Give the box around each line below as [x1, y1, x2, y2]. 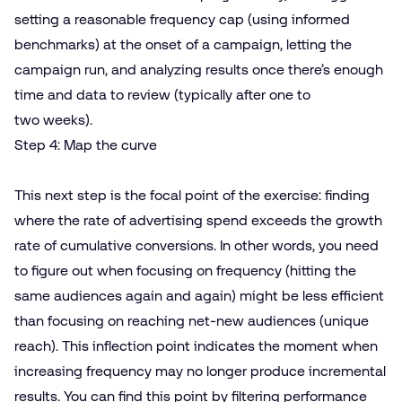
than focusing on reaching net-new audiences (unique [14, 311, 369, 329]
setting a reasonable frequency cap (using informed [14, 10, 350, 28]
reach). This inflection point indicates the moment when [14, 336, 378, 354]
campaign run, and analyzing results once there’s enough [14, 60, 383, 78]
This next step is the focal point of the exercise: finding [14, 186, 370, 204]
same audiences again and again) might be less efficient [14, 286, 384, 304]
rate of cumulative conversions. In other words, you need [14, 236, 379, 254]
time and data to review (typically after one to [14, 85, 310, 103]
